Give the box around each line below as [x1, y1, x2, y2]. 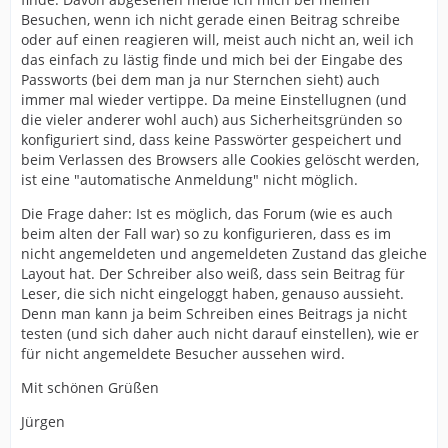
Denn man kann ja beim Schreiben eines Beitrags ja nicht [21, 303, 407, 323]
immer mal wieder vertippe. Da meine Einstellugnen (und [21, 89, 407, 109]
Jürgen [21, 411, 65, 431]
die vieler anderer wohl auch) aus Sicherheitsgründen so [21, 109, 402, 129]
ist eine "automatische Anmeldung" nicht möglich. [21, 169, 358, 189]
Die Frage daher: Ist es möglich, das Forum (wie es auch [21, 203, 393, 223]
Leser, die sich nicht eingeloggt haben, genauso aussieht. [21, 283, 404, 303]
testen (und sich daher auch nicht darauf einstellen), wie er [21, 323, 419, 343]
